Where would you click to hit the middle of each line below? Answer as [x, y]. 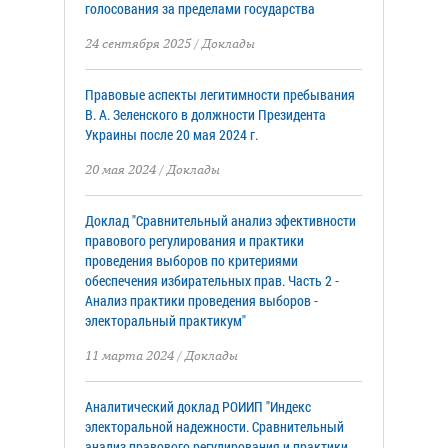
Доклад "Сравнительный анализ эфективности [220, 220]
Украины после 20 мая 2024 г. [171, 134]
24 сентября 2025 [138, 43]
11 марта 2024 [129, 355]
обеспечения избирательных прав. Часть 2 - [212, 280]
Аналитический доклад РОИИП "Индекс [198, 406]
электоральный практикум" [165, 320]
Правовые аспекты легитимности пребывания [220, 94]
